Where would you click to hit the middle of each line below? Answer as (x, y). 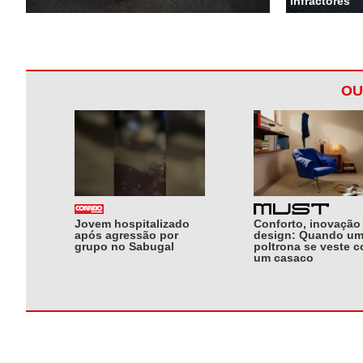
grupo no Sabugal (124, 246)
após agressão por (126, 235)
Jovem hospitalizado (132, 223)
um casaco (284, 257)
